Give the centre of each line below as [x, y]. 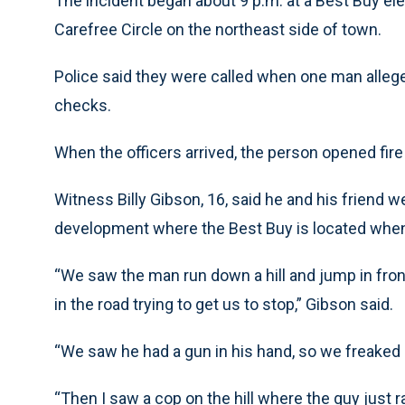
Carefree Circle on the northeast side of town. [218, 29]
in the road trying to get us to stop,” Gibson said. [224, 304]
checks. [83, 105]
